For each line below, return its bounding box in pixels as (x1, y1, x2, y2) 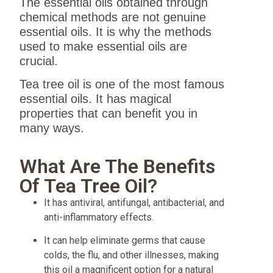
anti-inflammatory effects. (44, 211, 154, 223)
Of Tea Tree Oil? (19, 174, 158, 197)
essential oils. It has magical (19, 92, 172, 106)
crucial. (19, 54, 58, 68)
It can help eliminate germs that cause (44, 235, 206, 247)
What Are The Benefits (19, 154, 216, 178)
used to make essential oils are (19, 39, 188, 53)
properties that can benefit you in (19, 107, 198, 121)
